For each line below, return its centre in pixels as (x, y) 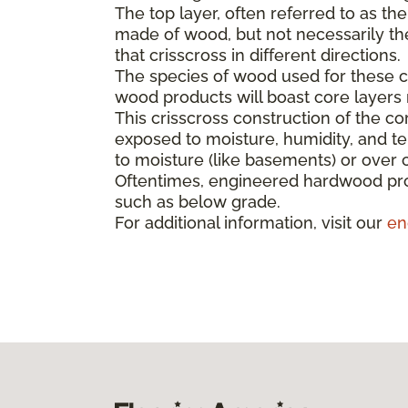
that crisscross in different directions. (258, 55)
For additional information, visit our (251, 222)
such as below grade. (198, 201)
